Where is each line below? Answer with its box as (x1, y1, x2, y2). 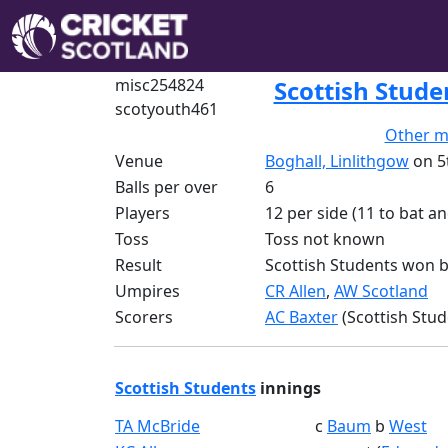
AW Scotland (334, 280, 428, 302)
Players (115, 202, 170, 224)
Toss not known (265, 228, 385, 250)
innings (256, 377, 321, 399)
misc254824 (115, 74, 204, 96)
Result (115, 254, 162, 276)
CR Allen (265, 280, 326, 302)
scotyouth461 (115, 98, 218, 120)
